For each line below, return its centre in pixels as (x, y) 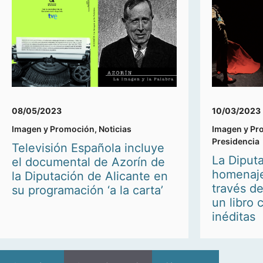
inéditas (234, 217)
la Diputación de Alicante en (90, 176)
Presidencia (236, 141)
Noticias (115, 129)
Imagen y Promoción (53, 129)
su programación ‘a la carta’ (87, 190)
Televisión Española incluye (88, 148)
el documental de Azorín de (88, 162)
